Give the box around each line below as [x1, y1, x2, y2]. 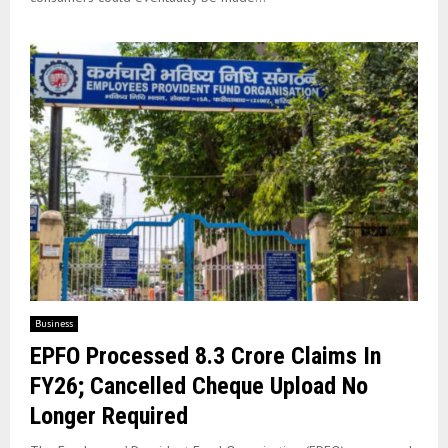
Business [35, 316, 73, 330]
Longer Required [30, 401, 188, 430]
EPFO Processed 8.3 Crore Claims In [30, 341, 381, 370]
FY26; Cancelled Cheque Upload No [30, 371, 368, 400]
